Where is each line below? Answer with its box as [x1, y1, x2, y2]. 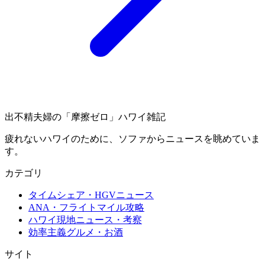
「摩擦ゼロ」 [62, 112, 118, 122]
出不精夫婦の [5, 112, 62, 122]
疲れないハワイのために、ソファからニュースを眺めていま [5, 134, 260, 144]
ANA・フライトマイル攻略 [28, 202, 144, 213]
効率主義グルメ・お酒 [28, 227, 123, 238]
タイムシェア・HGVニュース [28, 190, 154, 201]
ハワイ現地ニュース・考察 [28, 215, 142, 225]
